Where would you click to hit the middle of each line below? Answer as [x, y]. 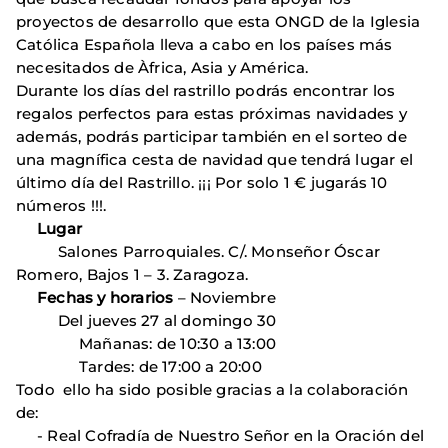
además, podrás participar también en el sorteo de [211, 136]
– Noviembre [224, 297]
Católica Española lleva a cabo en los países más [204, 44]
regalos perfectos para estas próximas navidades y [211, 113]
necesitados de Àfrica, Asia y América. [162, 67]
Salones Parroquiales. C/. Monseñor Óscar [198, 251]
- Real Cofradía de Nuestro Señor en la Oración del [220, 435]
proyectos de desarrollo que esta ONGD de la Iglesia [218, 21]
